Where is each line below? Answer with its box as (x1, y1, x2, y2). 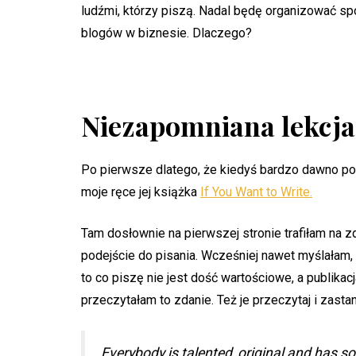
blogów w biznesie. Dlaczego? (81, 25, 252, 41)
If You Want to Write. (200, 184, 312, 200)
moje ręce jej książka (81, 184, 200, 200)
